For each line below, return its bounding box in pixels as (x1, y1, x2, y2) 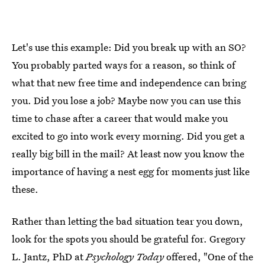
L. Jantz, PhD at (12, 250, 83, 263)
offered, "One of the (166, 250, 253, 263)
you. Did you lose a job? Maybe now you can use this (12, 93, 241, 107)
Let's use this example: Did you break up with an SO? (12, 40, 246, 54)
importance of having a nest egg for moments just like (12, 164, 250, 178)
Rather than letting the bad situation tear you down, (12, 214, 243, 228)
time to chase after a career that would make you (12, 111, 228, 125)
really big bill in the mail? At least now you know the (12, 147, 244, 160)
